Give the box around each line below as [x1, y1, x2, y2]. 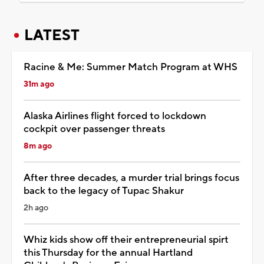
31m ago [24, 78, 54, 90]
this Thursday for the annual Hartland [24, 246, 193, 259]
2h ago [24, 202, 48, 213]
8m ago [24, 140, 52, 151]
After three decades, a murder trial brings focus [24, 171, 239, 184]
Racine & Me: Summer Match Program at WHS [24, 60, 237, 74]
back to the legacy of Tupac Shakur [24, 184, 184, 197]
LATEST [24, 25, 80, 45]
